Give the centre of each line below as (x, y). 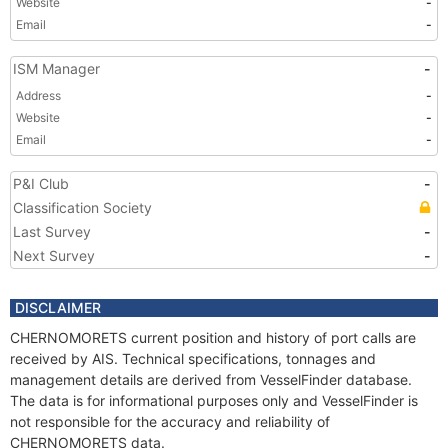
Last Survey (52, 231)
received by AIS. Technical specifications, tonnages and (193, 358)
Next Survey (54, 255)
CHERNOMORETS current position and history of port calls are (213, 337)
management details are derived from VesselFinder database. (211, 379)
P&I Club (41, 183)
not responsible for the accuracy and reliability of (170, 421)
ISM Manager (56, 68)
